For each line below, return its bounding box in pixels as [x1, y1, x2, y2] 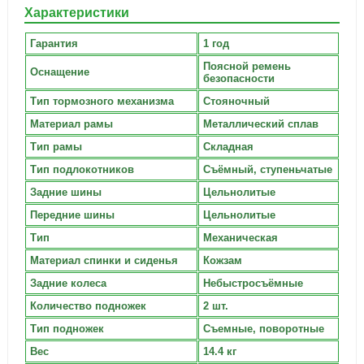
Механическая [202, 232, 278, 244]
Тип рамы [29, 141, 82, 153]
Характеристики [24, 6, 129, 19]
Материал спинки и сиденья [29, 254, 178, 266]
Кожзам [202, 254, 242, 266]
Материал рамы [29, 118, 113, 130]
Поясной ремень [202, 60, 291, 72]
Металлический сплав [202, 118, 318, 130]
